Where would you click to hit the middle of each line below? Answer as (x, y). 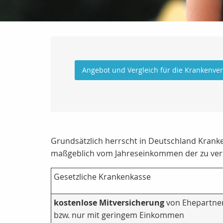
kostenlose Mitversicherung (109, 203)
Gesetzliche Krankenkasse (102, 177)
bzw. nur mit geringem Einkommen (119, 215)
